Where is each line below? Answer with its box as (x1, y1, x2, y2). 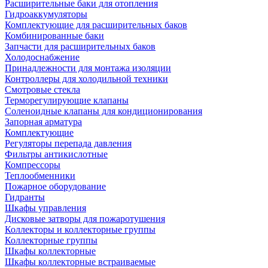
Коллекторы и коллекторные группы (5, 224, 156, 234)
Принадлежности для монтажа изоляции (5, 63, 171, 73)
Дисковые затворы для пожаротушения (5, 214, 165, 224)
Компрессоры (5, 160, 60, 170)
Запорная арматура (5, 117, 82, 127)
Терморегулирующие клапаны (5, 95, 129, 105)
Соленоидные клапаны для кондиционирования (5, 106, 202, 116)
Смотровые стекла (5, 84, 80, 95)
